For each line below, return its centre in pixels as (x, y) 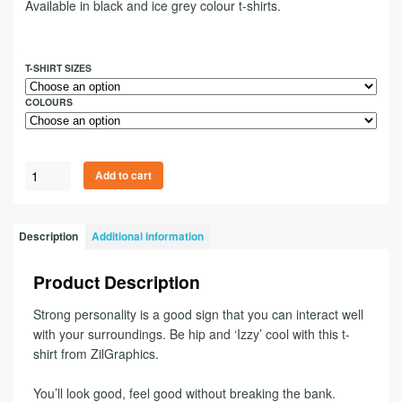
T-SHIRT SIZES (58, 67)
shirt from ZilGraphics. (96, 353)
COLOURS (49, 101)
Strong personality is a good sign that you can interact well (198, 314)
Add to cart (124, 175)
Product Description (116, 281)
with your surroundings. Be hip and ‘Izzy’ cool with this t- (191, 333)
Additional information (148, 237)
